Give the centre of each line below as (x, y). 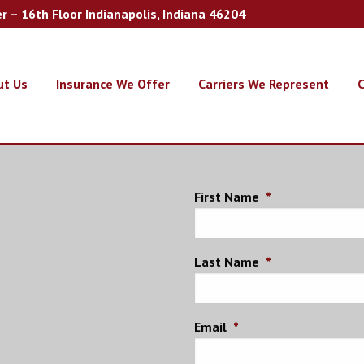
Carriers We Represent (264, 84)
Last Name (227, 262)
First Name (227, 197)
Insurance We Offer (113, 84)
